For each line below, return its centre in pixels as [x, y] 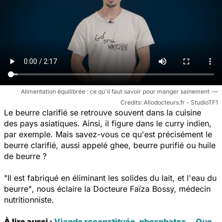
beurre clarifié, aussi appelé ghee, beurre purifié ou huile [110, 145]
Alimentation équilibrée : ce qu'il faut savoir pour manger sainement [115, 91]
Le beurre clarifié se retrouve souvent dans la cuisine [103, 112]
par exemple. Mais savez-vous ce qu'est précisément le [108, 134]
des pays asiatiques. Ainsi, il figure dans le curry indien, [108, 123]
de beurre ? [25, 156]
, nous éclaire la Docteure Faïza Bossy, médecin [121, 189]
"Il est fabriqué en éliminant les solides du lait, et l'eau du [110, 178]
